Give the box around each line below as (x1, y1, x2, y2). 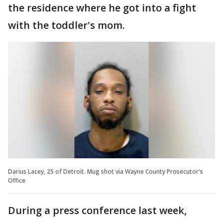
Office (8, 176, 25, 185)
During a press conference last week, (8, 203, 187, 217)
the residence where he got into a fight (8, 1, 196, 14)
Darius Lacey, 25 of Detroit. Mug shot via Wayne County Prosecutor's (8, 167, 203, 176)
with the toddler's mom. (8, 18, 125, 32)
